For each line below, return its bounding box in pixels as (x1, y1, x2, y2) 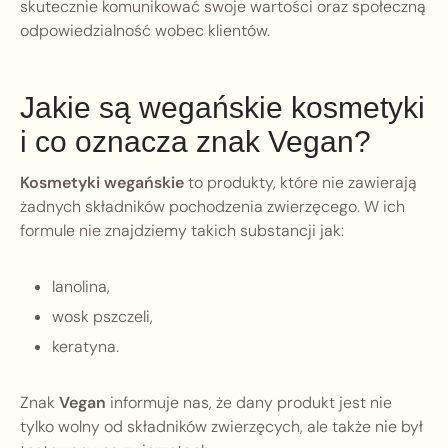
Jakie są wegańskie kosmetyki (20, 91, 425, 125)
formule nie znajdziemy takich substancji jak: (20, 220, 344, 242)
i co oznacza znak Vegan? (20, 125, 371, 159)
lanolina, (52, 276, 110, 298)
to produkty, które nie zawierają (184, 172, 417, 194)
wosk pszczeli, (52, 306, 153, 328)
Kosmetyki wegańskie (20, 172, 184, 194)
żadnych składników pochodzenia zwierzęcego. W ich (20, 196, 405, 218)
